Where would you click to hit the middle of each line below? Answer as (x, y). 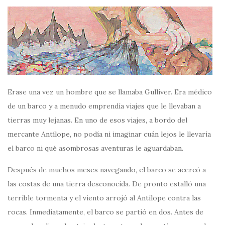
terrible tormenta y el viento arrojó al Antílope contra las (104, 198)
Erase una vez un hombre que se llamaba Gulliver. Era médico (110, 92)
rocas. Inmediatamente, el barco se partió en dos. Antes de (105, 212)
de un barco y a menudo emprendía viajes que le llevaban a (104, 106)
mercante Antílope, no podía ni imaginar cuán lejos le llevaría (109, 134)
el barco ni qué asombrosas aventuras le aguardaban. (95, 148)
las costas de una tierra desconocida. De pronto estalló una (107, 184)
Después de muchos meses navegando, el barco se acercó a (107, 170)
